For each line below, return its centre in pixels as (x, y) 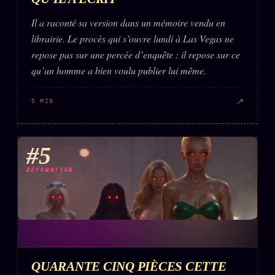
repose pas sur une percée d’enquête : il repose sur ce (136, 54)
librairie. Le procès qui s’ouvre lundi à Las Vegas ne (133, 38)
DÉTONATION (50, 170)
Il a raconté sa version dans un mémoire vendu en (128, 22)
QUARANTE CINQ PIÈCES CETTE (129, 266)
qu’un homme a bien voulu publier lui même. (119, 70)
